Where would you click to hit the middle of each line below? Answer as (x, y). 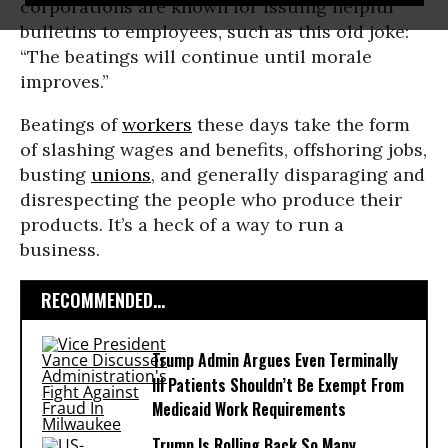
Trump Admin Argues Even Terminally (275, 360)
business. (60, 249)
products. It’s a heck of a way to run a (182, 224)
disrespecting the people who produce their (211, 199)
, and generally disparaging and (288, 174)
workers (157, 124)
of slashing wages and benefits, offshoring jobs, (223, 149)
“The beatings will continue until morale (196, 56)
